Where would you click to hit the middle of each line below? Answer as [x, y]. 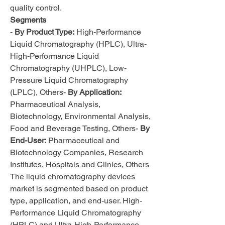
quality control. [36, 8]
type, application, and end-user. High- [76, 201]
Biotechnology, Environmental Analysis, [80, 116]
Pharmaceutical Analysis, [55, 104]
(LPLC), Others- [39, 92]
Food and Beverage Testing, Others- [75, 128]
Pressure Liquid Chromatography [69, 80]
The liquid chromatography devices [73, 177]
